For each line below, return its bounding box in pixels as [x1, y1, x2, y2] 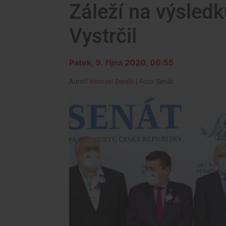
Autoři [69, 78, 90, 85]
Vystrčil [69, 24, 137, 48]
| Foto [134, 78, 156, 85]
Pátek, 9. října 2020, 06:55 [69, 58, 174, 68]
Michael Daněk [90, 78, 134, 85]
